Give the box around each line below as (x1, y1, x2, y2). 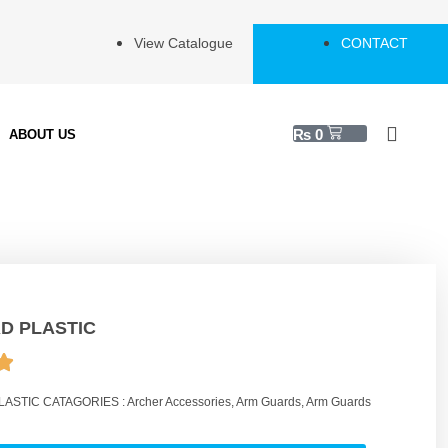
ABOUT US (9, 126, 77, 142)
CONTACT (341, 35, 408, 51)
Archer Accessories (127, 395, 231, 409)
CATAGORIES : (43, 395, 127, 409)
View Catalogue (134, 35, 233, 51)
